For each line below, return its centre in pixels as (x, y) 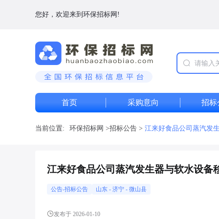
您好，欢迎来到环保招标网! (77, 14)
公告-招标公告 (69, 189)
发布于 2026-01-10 (77, 214)
